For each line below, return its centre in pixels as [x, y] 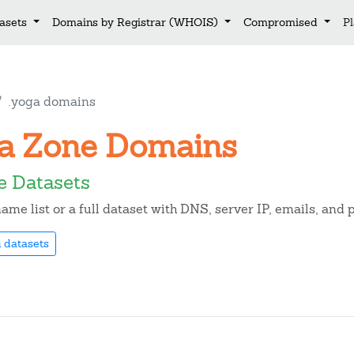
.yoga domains [52, 102]
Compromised [282, 22]
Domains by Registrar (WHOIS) [137, 22]
